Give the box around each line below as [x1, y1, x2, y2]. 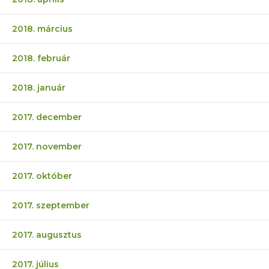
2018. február [12, 53, 70, 64]
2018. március [12, 23, 73, 35]
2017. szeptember [12, 200, 89, 211]
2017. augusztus [12, 229, 82, 241]
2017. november [12, 141, 82, 153]
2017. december [12, 112, 82, 123]
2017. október [12, 171, 72, 182]
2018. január [12, 82, 65, 94]
